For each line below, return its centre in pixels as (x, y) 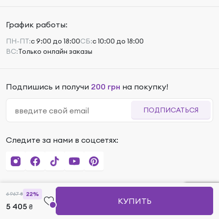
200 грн (106, 87)
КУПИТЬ (134, 201)
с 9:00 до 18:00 (55, 41)
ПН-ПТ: (18, 41)
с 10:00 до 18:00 (118, 41)
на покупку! (144, 87)
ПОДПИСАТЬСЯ (171, 110)
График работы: (37, 25)
